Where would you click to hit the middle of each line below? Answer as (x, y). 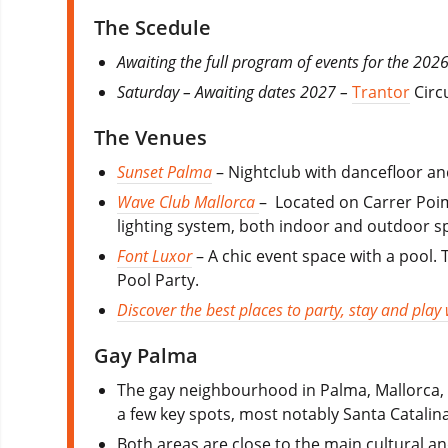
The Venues (150, 137)
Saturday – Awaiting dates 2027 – (235, 91)
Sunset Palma (165, 171)
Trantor (381, 91)
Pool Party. (158, 279)
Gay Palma (146, 355)
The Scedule (152, 27)
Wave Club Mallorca (188, 201)
